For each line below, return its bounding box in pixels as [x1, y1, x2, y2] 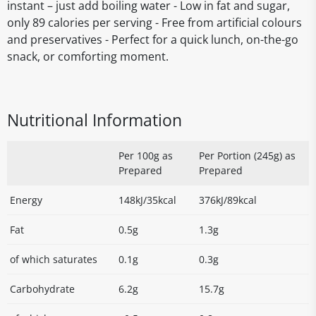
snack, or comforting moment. [7, 49, 169, 64]
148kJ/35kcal [119, 193, 176, 207]
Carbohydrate [10, 282, 75, 296]
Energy [10, 193, 42, 207]
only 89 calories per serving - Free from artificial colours [7, 15, 302, 30]
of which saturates [10, 253, 97, 266]
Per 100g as [119, 149, 173, 162]
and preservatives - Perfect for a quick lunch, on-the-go [7, 32, 298, 47]
